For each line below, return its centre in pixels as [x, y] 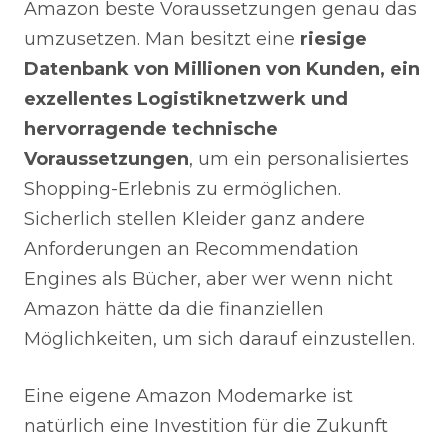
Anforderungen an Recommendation [191, 248]
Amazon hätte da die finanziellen [174, 308]
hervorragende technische [151, 128]
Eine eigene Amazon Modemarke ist [188, 395]
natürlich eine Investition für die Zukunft [206, 425]
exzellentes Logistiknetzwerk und [186, 98]
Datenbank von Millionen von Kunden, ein [222, 68]
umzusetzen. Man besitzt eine [162, 38]
